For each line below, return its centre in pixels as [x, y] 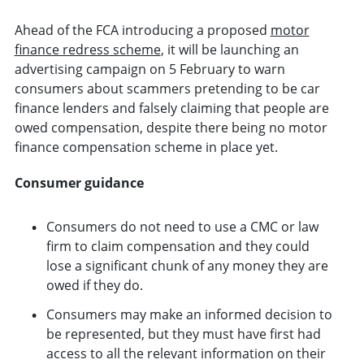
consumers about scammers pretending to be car [167, 89]
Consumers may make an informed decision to [189, 315]
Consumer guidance [79, 183]
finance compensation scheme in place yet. [149, 147]
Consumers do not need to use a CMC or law [182, 227]
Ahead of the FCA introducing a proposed [142, 30]
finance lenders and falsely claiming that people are [171, 108]
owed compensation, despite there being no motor [171, 128]
